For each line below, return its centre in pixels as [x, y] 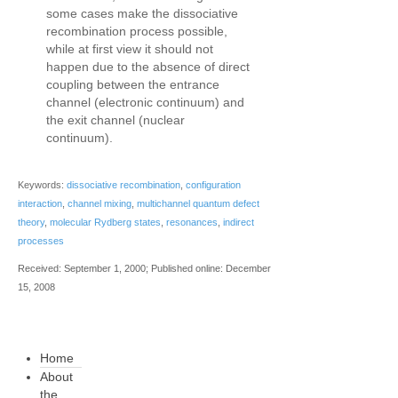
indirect [239, 222]
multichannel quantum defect [198, 203]
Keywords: [42, 185]
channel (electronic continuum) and [145, 102]
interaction [40, 203]
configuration [213, 185]
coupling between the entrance [133, 84]
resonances [192, 222]
